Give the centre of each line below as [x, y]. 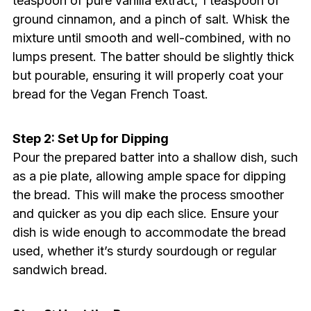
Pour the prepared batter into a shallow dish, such [155, 158]
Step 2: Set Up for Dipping [90, 139]
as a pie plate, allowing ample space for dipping [149, 176]
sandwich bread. [60, 270]
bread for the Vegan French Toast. [110, 94]
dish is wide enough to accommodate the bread [149, 233]
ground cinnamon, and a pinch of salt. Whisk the [151, 19]
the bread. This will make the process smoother [148, 195]
